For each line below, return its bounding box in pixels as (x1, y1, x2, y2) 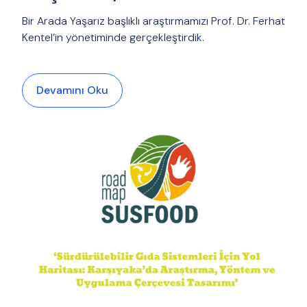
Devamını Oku (36, 83, 108, 97)
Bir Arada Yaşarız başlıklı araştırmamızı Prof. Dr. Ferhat (22, 14, 285, 28)
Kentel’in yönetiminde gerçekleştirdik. (22, 30, 207, 45)
